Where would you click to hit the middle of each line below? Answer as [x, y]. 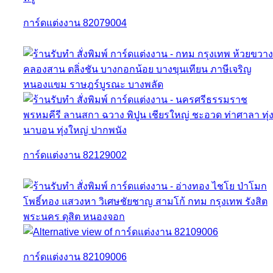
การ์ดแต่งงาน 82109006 [75, 257]
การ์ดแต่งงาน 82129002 [75, 155]
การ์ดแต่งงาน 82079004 [75, 23]
